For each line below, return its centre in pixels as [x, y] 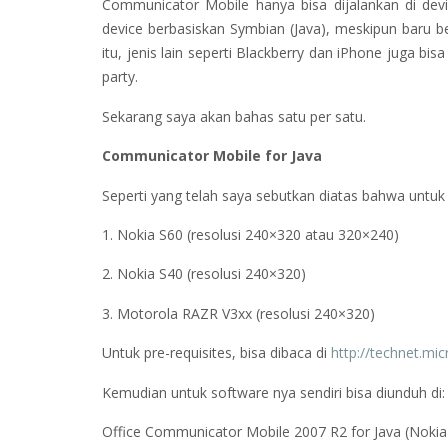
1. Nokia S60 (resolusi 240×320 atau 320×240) [250, 234]
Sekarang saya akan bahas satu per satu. [234, 116]
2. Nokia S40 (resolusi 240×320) [204, 274]
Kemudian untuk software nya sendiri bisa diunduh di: [273, 392]
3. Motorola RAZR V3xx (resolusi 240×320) [238, 313]
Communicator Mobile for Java [212, 156]
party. [120, 77]
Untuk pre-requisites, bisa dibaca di [216, 353]
